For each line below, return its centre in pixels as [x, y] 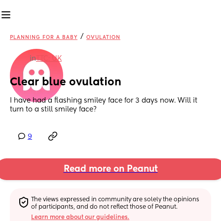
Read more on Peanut [110, 169]
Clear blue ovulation [66, 83]
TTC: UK [49, 59]
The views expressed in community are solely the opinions [115, 200]
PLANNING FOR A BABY [44, 37]
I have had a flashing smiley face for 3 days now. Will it [104, 101]
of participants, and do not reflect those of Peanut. [105, 207]
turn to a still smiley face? [53, 110]
